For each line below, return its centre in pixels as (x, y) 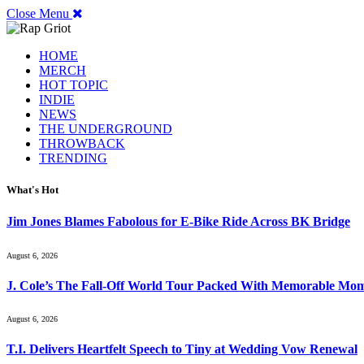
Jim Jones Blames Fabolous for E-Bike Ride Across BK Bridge (178, 222)
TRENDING (73, 158)
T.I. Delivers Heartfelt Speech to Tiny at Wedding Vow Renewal (182, 349)
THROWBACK (82, 143)
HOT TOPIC (74, 85)
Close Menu (38, 13)
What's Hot (32, 190)
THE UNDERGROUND (106, 129)
